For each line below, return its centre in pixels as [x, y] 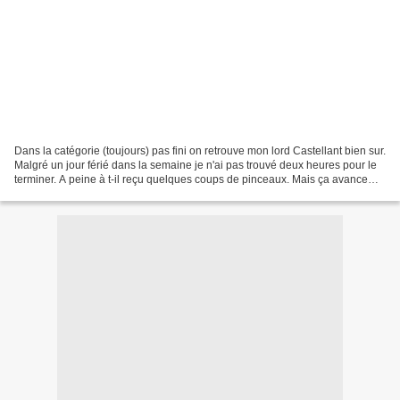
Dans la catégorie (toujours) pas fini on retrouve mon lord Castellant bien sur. [200, 150]
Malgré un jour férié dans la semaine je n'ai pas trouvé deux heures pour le [196, 165]
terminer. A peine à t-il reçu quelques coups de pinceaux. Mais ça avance [191, 179]
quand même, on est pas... [78, 193]
